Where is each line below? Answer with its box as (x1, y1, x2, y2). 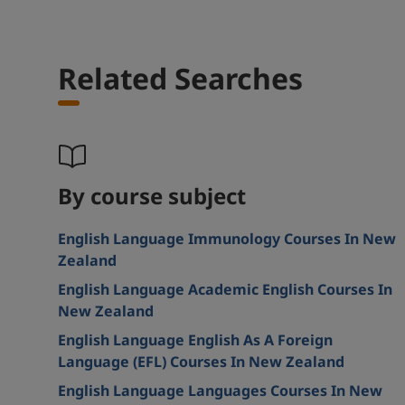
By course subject (58, 180, 246, 211)
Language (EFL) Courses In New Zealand (58, 351, 344, 372)
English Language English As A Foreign (58, 329, 333, 350)
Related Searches (58, 58, 303, 98)
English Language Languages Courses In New (58, 380, 382, 400)
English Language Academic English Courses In (58, 278, 392, 299)
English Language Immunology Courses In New (58, 228, 396, 249)
